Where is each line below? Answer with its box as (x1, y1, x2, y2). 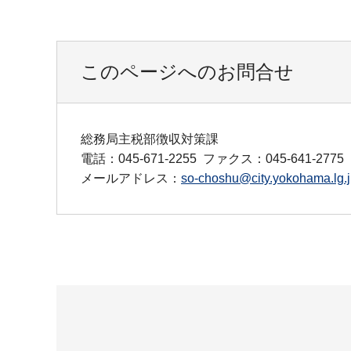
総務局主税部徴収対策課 (81, 132, 219, 147)
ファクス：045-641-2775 (203, 152, 344, 166)
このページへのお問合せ (81, 61, 294, 83)
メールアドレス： (81, 172, 181, 186)
